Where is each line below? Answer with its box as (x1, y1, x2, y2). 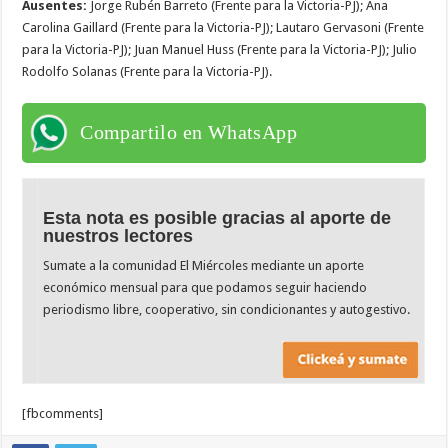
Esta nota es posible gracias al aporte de (43, 207, 392, 228)
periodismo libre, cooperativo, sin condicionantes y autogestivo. (43, 301, 411, 317)
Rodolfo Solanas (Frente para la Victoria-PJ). (22, 63, 273, 79)
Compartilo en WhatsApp (80, 120, 298, 143)
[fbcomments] (22, 406, 104, 422)
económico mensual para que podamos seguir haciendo (43, 279, 368, 295)
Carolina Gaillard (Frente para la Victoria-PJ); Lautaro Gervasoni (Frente (22, 19, 425, 35)
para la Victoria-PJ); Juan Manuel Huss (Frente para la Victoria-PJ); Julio (22, 41, 418, 57)
